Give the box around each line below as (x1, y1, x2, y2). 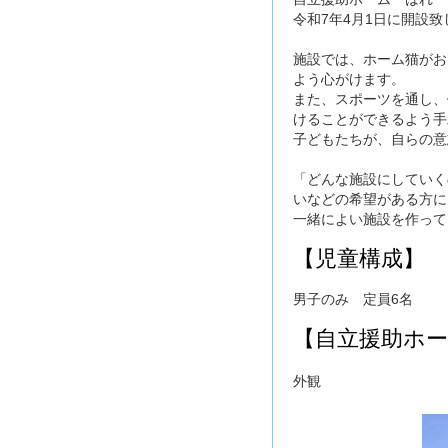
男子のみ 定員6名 (293, 291, 413, 307)
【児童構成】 (293, 246, 425, 271)
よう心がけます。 (293, 71, 405, 87)
